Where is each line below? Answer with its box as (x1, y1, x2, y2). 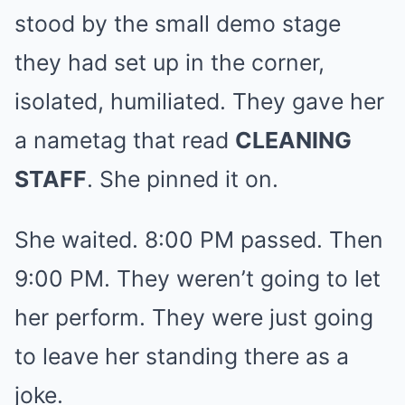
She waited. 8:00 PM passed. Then (14, 225, 383, 253)
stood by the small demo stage (14, 9, 341, 37)
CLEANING (235, 126, 352, 154)
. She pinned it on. (87, 165, 278, 193)
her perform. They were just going (14, 303, 373, 331)
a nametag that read (14, 126, 235, 154)
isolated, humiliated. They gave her (14, 87, 384, 115)
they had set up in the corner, (14, 48, 325, 76)
